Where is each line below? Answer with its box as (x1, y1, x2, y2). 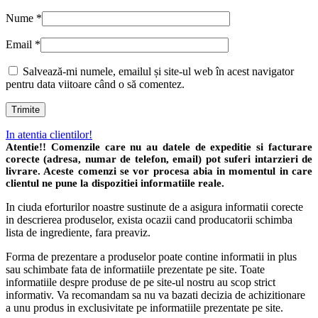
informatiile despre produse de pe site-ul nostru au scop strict (6, 276, 275, 289)
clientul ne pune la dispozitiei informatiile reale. (6, 177, 224, 190)
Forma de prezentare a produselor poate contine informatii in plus (6, 251, 297, 263)
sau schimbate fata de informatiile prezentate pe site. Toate (6, 263, 265, 276)
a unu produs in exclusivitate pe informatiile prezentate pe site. (6, 302, 283, 314)
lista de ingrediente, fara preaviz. (6, 226, 153, 239)
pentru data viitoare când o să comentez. (6, 78, 185, 91)
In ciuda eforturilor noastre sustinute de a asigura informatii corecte (6, 201, 303, 214)
